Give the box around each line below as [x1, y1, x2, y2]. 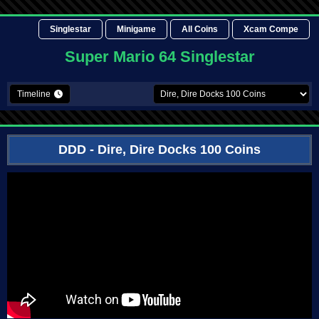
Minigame [117, 24, 156, 34]
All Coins [182, 24, 218, 34]
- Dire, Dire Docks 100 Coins [86, 142, 261, 157]
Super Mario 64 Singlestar [64, 48, 255, 66]
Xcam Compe [244, 24, 298, 34]
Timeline [17, 89, 51, 99]
